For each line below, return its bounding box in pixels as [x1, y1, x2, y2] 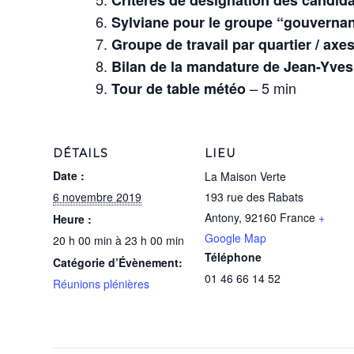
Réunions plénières [53, 275, 149, 292]
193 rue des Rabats [205, 188, 303, 205]
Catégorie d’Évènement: [53, 254, 183, 270]
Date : [53, 167, 85, 183]
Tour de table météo [111, 77, 246, 99]
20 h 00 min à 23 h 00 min [53, 232, 184, 248]
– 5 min [246, 77, 296, 98]
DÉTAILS [53, 145, 108, 160]
